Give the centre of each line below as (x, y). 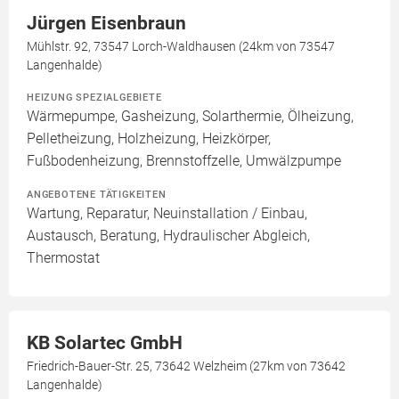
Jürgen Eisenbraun (106, 23)
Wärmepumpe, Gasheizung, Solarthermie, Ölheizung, (190, 116)
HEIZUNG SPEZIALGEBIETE (94, 97)
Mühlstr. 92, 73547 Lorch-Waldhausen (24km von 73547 (181, 46)
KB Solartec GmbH (105, 343)
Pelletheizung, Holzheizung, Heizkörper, (149, 138)
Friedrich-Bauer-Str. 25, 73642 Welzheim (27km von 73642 (186, 366)
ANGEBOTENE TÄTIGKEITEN (97, 194)
